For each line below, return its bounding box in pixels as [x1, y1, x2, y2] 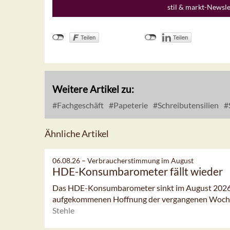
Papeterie [112, 100, 148, 110]
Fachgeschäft [55, 100, 104, 110]
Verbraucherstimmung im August [87, 156, 194, 165]
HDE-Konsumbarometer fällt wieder [52, 165, 223, 178]
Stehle [52, 205, 74, 216]
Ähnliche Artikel [45, 128, 109, 140]
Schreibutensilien [156, 100, 219, 110]
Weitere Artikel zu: [52, 83, 134, 95]
